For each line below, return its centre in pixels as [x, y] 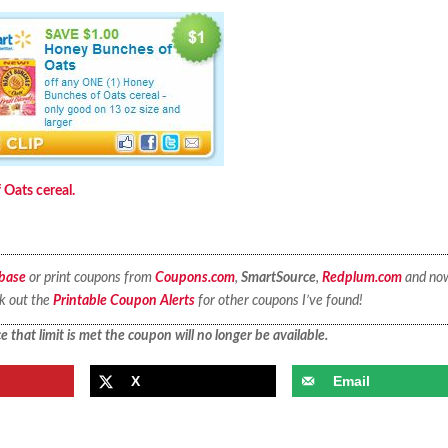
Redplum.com [361, 277]
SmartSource [278, 277]
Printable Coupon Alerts [123, 300]
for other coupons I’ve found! [278, 300]
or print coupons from [90, 277]
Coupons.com [194, 277]
